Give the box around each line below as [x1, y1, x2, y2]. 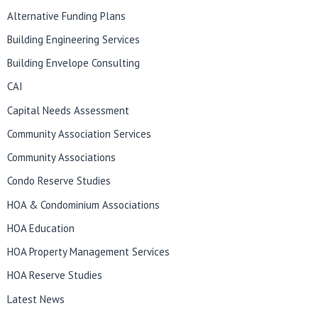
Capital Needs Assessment [7, 103, 130, 117]
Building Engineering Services [7, 32, 141, 46]
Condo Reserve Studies [7, 174, 111, 188]
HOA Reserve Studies [7, 268, 103, 283]
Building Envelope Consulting [7, 56, 141, 70]
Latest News [7, 292, 65, 306]
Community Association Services [7, 126, 152, 141]
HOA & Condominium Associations [7, 197, 160, 212]
